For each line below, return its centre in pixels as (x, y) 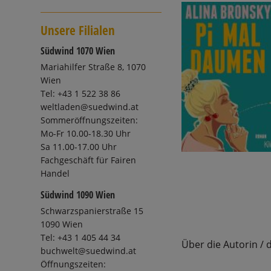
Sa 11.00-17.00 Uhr (79, 147)
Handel (55, 174)
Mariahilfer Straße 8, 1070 (93, 67)
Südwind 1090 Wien (78, 195)
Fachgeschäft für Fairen (89, 160)
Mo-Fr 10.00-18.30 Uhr (86, 134)
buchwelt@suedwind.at (89, 251)
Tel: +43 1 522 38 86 (81, 94)
